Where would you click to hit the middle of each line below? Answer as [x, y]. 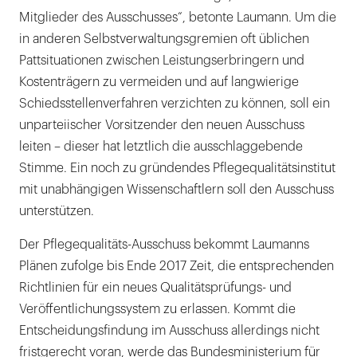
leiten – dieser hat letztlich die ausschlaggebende [161, 147]
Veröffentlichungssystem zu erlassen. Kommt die [157, 310]
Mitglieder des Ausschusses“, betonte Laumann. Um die [178, 18]
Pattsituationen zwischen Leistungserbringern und [162, 61]
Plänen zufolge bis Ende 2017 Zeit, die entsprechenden [177, 267]
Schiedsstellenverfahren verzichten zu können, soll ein [175, 104]
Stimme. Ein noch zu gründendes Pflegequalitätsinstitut [177, 169]
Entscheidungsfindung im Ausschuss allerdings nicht [169, 331]
